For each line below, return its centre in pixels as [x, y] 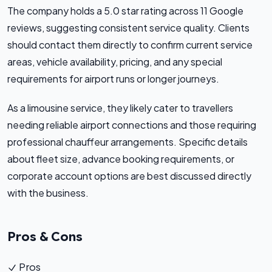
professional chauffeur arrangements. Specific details [127, 141]
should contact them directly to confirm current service [130, 44]
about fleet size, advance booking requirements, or [121, 158]
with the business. [48, 192]
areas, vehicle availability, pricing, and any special [115, 61]
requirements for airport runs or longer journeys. [113, 78]
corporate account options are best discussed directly [129, 175]
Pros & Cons [45, 236]
